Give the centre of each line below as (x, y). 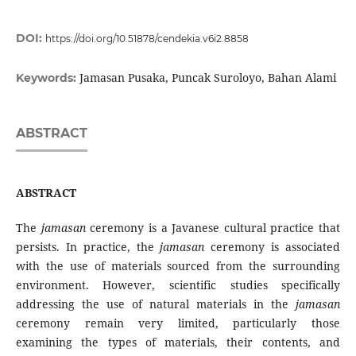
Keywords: (47, 78)
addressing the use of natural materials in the (156, 304)
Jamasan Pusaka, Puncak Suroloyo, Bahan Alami (207, 78)
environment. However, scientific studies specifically (178, 285)
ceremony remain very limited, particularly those (178, 323)
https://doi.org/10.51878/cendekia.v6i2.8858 (147, 39)
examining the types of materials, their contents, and (178, 342)
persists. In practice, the (88, 247)
